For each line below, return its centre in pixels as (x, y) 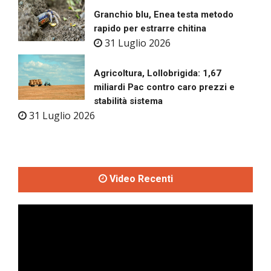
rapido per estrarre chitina (150, 29)
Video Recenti (140, 179)
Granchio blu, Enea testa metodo (164, 15)
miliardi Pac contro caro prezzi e (164, 87)
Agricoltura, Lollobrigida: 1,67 (158, 73)
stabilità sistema (128, 101)
